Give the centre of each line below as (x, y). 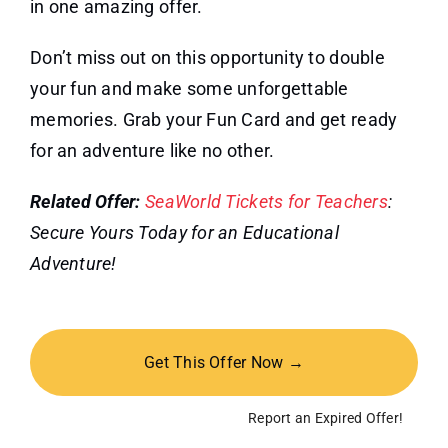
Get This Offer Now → (224, 363)
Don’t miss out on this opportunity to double (207, 58)
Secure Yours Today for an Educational (184, 233)
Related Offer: (85, 202)
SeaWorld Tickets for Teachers (266, 202)
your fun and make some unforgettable (189, 89)
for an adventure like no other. (152, 151)
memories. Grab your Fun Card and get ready (213, 120)
